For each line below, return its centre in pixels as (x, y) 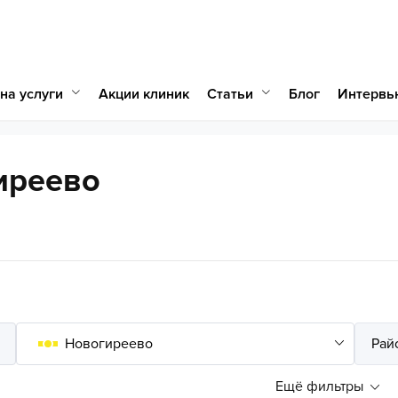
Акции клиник (144, 95)
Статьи (230, 94)
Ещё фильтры (319, 386)
